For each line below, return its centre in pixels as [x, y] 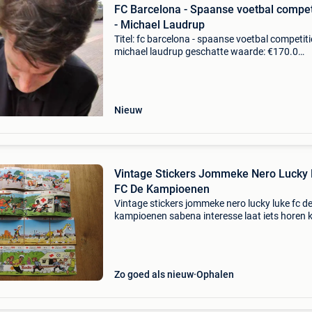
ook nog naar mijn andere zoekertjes [192, 228]
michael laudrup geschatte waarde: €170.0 [206, 52]
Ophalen [215, 274]
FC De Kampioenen [162, 189]
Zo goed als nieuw [154, 274]
